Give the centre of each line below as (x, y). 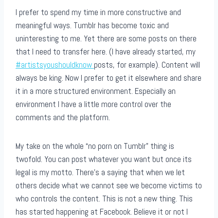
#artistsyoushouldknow (55, 65)
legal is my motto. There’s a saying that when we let (100, 173)
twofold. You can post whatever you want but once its (104, 159)
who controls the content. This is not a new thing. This (104, 199)
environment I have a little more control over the (93, 104)
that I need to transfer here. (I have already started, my (106, 52)
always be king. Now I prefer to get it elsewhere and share (109, 78)
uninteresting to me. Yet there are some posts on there (106, 39)
